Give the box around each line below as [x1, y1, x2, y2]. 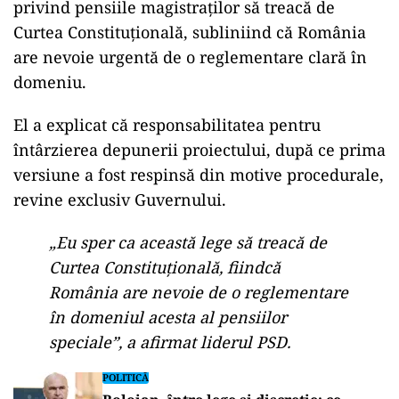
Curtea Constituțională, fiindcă [49, 256, 281, 278]
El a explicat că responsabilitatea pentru [13, 114, 321, 135]
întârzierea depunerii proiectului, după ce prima [13, 139, 386, 160]
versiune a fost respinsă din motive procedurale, [13, 164, 384, 185]
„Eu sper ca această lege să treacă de [49, 232, 327, 253]
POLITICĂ [102, 370, 149, 384]
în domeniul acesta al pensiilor [49, 306, 287, 328]
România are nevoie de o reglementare [49, 281, 348, 303]
